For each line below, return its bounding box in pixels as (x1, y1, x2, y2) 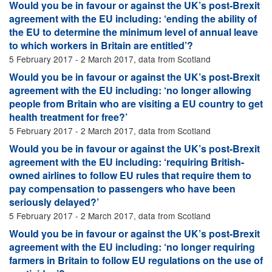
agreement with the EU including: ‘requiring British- (9, 155, 244, 169)
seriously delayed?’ (9, 195, 99, 209)
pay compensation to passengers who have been (9, 182, 236, 195)
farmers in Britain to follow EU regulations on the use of (9, 253, 263, 267)
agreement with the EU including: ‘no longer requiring (9, 240, 255, 254)
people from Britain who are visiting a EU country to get (9, 97, 263, 110)
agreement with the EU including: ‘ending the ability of (9, 12, 257, 25)
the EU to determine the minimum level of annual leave (9, 25, 258, 39)
